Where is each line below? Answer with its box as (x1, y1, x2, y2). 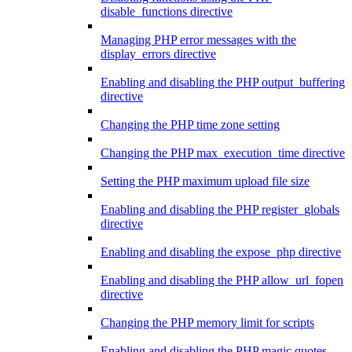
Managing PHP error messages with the (101, 32, 296, 46)
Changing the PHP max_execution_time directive (101, 145, 345, 159)
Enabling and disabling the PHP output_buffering (101, 75, 345, 89)
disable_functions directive (101, 4, 233, 18)
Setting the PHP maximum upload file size (101, 174, 310, 188)
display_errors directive (101, 46, 216, 60)
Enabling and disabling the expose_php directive (101, 244, 341, 258)
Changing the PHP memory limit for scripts (101, 315, 314, 329)
